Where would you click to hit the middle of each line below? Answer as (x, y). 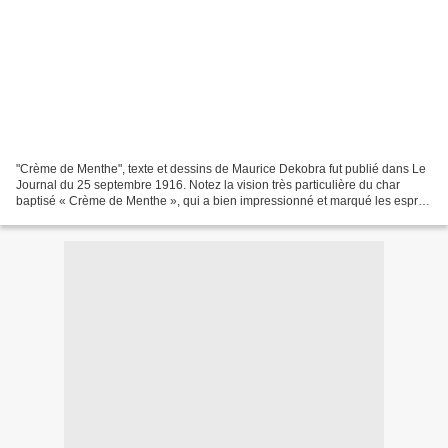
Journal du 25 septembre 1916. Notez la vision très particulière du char (208, 184)
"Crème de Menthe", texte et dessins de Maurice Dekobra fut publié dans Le (221, 168)
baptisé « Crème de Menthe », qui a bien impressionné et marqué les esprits (223, 200)
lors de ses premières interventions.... (117, 216)
